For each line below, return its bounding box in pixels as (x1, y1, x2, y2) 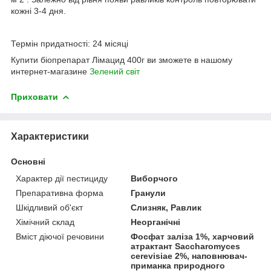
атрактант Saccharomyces (131, 241, 241, 251)
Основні (11, 156, 45, 166)
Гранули (131, 188, 166, 198)
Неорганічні (131, 217, 181, 227)
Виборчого (131, 173, 178, 183)
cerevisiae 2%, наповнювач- (131, 250, 248, 261)
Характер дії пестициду (16, 173, 108, 183)
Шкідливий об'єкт (16, 202, 83, 212)
